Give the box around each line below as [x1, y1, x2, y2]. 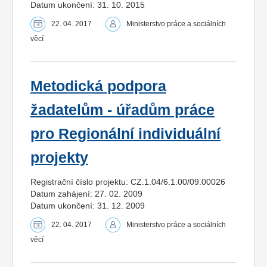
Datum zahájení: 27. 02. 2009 [30, 188, 142, 198]
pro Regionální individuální [30, 125, 221, 142]
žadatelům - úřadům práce [30, 101, 215, 118]
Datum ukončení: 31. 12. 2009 [30, 200, 145, 210]
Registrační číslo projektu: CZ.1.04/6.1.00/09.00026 [30, 176, 225, 187]
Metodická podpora [30, 77, 166, 94]
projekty [30, 149, 88, 166]
